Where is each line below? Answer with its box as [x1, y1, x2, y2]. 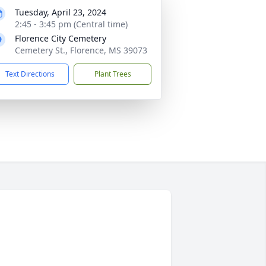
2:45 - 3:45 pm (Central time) [15, 18, 128, 30]
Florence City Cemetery [15, 33, 106, 44]
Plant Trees [94, 69, 131, 79]
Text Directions [5, 69, 55, 79]
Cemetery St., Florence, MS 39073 [15, 45, 147, 56]
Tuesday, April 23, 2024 [15, 7, 106, 18]
